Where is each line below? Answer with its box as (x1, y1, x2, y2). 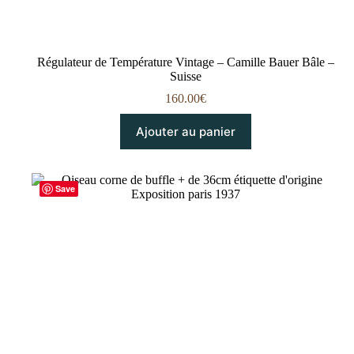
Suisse (170, 69, 202, 83)
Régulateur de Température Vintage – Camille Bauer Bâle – (37, 55, 335, 69)
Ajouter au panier (136, 123, 236, 139)
